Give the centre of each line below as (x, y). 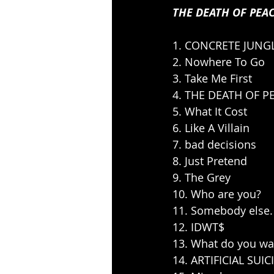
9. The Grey (202, 178)
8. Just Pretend (210, 161)
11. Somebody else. (223, 211)
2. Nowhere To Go (219, 62)
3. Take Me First (212, 79)
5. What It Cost (210, 112)
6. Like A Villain (211, 128)
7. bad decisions (214, 145)
